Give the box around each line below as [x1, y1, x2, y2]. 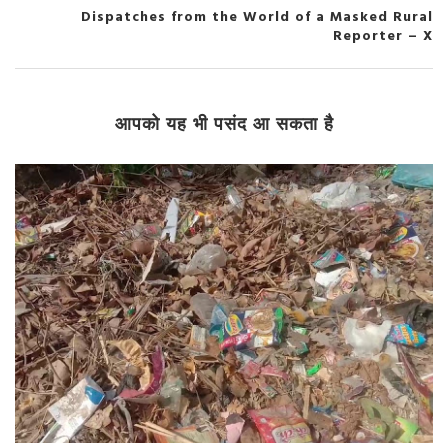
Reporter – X [333, 25, 433, 49]
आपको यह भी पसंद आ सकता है [114, 114, 334, 135]
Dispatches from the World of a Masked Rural [81, 6, 433, 30]
